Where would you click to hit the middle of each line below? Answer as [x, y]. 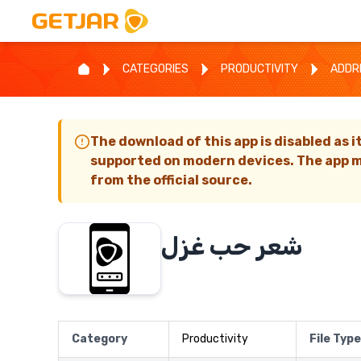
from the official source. [171, 180]
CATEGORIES [156, 69]
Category [100, 338]
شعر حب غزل [232, 247]
